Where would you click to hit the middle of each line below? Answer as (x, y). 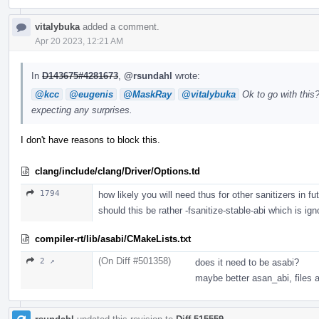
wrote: (186, 75)
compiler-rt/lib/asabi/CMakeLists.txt (113, 239)
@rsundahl (148, 75)
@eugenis (91, 94)
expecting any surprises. (82, 110)
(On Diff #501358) (135, 261)
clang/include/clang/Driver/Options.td (117, 171)
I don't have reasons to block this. (90, 140)
